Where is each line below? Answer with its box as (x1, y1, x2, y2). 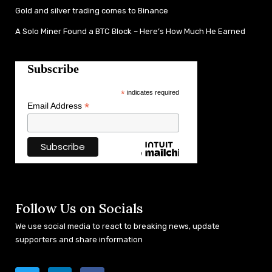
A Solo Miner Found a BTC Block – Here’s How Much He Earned (15, 26, 245, 36)
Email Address (27, 100, 84, 110)
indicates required (124, 88, 179, 96)
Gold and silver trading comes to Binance (15, 5, 168, 15)
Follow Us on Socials (15, 199, 143, 217)
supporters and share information (15, 234, 143, 244)
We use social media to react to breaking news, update (15, 221, 220, 231)
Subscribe (27, 62, 79, 75)
